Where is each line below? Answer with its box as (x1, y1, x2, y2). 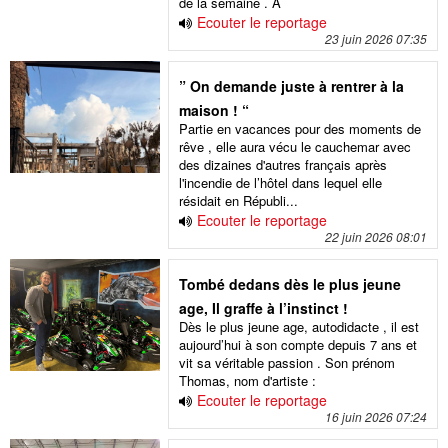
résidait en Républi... (179, 191, 299, 210)
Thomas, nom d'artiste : (179, 371, 317, 390)
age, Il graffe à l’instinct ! (179, 298, 349, 318)
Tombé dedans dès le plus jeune (179, 274, 402, 294)
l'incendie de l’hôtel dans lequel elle (179, 173, 383, 192)
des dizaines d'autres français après (179, 155, 388, 174)
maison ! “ (179, 100, 250, 120)
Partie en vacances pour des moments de (179, 119, 422, 138)
